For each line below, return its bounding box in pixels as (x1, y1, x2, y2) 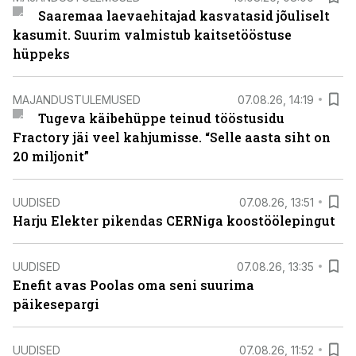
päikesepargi (13, 296, 99, 312)
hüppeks (13, 45, 70, 62)
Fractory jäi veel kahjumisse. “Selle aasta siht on (13, 129, 331, 145)
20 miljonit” (13, 148, 89, 164)
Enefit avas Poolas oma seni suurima (13, 277, 254, 293)
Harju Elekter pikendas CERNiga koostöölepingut (13, 212, 335, 229)
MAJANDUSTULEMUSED (13, 92, 141, 106)
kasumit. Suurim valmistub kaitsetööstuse (13, 26, 292, 43)
